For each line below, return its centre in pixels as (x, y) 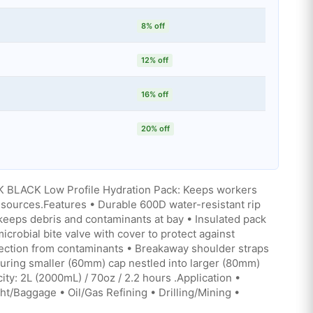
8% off (153, 26)
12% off (155, 60)
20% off (156, 128)
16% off (155, 94)
